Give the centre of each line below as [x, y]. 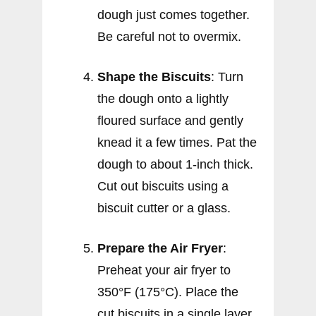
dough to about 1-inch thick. [175, 164]
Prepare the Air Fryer [160, 248]
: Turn [227, 77]
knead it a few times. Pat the [177, 142]
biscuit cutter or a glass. [164, 208]
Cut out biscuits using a [163, 186]
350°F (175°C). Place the [168, 292]
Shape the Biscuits [154, 77]
